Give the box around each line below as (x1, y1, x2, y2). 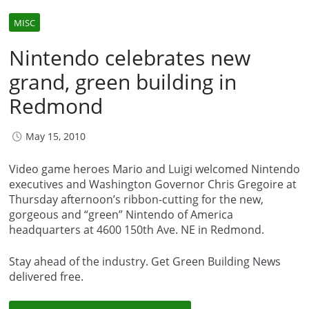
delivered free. (9, 268, 83, 284)
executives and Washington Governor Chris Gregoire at (9, 176, 297, 192)
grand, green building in (9, 67, 237, 96)
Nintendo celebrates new (9, 43, 250, 72)
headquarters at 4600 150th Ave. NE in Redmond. (9, 221, 264, 237)
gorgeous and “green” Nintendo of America (9, 206, 233, 222)
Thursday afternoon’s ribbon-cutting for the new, (9, 191, 263, 207)
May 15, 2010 (26, 129, 86, 143)
